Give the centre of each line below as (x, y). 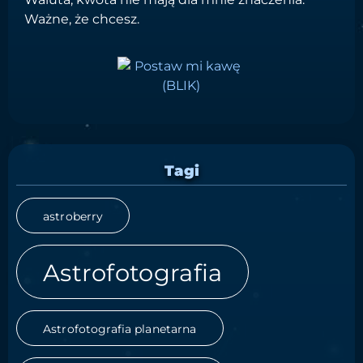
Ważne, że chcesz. (82, 19)
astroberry (73, 217)
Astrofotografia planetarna (120, 329)
